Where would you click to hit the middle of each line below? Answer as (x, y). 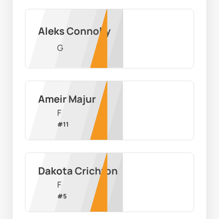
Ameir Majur (67, 99)
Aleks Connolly (74, 31)
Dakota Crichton (78, 171)
